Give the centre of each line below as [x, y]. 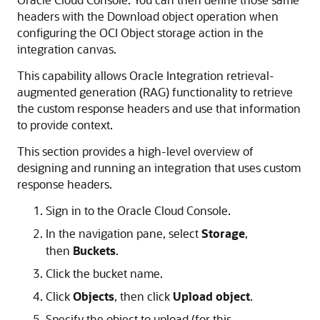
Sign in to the [81, 210]
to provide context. [65, 125]
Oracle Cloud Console [172, 210]
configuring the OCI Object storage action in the [140, 32]
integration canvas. [67, 49]
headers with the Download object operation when [148, 16]
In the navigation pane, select [124, 233]
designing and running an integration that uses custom [159, 167]
